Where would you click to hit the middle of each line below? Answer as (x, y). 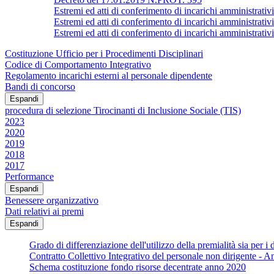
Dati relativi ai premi (44, 211)
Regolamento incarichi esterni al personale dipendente (109, 75)
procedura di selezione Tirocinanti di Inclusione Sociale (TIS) (123, 110)
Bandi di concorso (40, 86)
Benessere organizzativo (52, 200)
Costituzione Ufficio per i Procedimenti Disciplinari (104, 53)
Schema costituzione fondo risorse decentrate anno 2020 (138, 267)
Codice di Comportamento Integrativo (78, 64)
